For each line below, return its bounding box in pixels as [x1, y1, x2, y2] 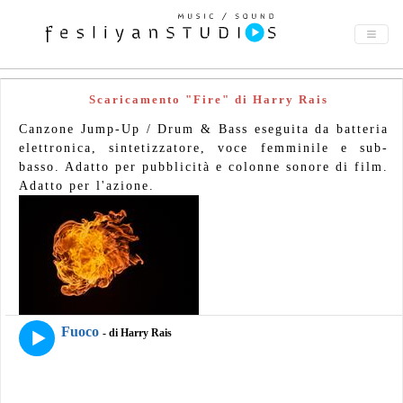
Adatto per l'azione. [19, 179, 155, 193]
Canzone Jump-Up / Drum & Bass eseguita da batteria [19, 122, 389, 136]
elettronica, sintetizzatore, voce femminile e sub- [19, 141, 389, 155]
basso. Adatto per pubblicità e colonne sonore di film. [19, 160, 389, 174]
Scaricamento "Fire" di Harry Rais [88, 93, 328, 106]
